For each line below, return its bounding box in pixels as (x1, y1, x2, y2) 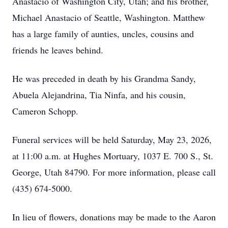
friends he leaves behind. (12, 44, 103, 56)
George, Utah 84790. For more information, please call (12, 166, 216, 178)
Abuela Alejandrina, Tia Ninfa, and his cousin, (12, 89, 186, 101)
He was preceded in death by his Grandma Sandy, (12, 72, 196, 84)
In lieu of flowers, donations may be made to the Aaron (12, 211, 216, 223)
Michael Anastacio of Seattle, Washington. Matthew (12, 11, 205, 23)
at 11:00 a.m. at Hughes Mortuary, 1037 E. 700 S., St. (12, 150, 213, 162)
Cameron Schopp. (12, 105, 78, 117)
